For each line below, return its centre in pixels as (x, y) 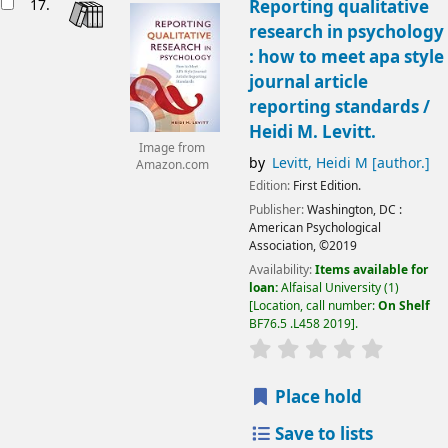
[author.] (398, 163)
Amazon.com (172, 166)
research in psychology (346, 32)
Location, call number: (315, 306)
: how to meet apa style (346, 57)
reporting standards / (339, 107)
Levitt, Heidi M (319, 163)
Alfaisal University (330, 288)
